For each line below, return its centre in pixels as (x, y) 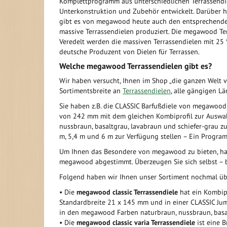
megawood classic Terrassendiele (127, 192)
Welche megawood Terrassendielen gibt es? (136, 66)
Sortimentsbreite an (91, 91)
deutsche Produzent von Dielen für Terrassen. (129, 52)
